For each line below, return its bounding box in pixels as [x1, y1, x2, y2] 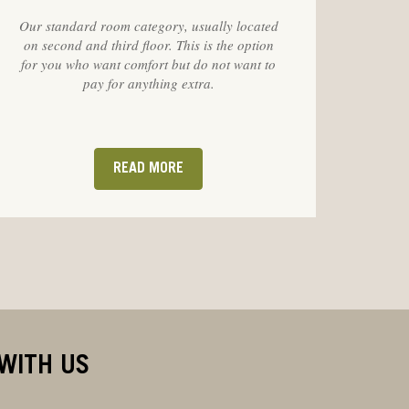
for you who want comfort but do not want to [21, 54, 277, 73]
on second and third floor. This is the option [23, 35, 274, 54]
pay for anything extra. [82, 73, 215, 92]
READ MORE [113, 162, 184, 176]
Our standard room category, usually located [18, 16, 278, 35]
